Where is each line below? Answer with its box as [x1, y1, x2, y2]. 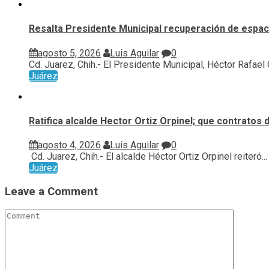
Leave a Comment [5, 184, 98, 198]
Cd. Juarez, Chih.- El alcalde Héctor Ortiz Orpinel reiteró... [29, 151, 267, 163]
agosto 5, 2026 [38, 47, 101, 59]
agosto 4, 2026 [38, 139, 101, 151]
